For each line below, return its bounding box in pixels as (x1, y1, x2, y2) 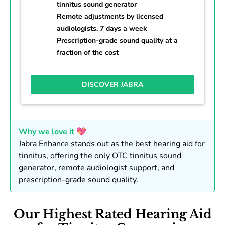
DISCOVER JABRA (82, 79, 143, 89)
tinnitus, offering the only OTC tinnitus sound (19, 150, 181, 161)
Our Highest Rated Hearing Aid (13, 206, 212, 221)
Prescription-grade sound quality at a (57, 35, 178, 45)
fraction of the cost (57, 47, 119, 57)
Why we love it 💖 (19, 126, 86, 137)
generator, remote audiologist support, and (19, 162, 174, 173)
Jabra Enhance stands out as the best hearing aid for (19, 138, 205, 149)
